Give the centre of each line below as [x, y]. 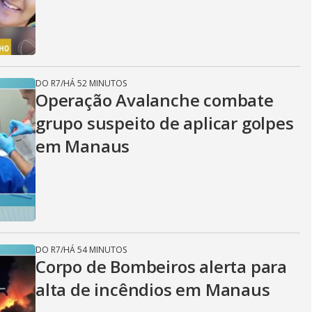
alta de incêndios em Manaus [153, 289]
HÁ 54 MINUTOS [95, 250]
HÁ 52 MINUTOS [95, 83]
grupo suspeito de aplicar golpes [165, 123]
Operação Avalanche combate [155, 100]
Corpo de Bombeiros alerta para [161, 266]
